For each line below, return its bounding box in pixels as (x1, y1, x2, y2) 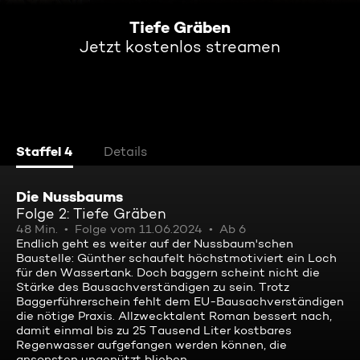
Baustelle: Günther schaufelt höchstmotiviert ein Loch (16, 251, 337, 265)
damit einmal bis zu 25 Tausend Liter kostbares (16, 323, 292, 337)
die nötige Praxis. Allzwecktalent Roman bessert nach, (16, 309, 332, 323)
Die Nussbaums (16, 187, 123, 206)
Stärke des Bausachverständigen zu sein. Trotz (16, 280, 289, 294)
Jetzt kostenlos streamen (80, 37, 280, 56)
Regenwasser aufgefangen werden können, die (16, 337, 287, 352)
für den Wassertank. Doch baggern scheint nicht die (16, 265, 320, 280)
